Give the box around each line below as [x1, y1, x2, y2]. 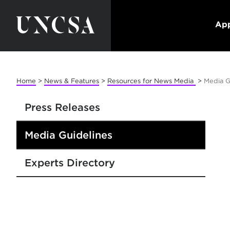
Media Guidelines [25, 129, 112, 141]
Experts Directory [25, 157, 115, 169]
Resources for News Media [107, 77, 196, 85]
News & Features [44, 77, 99, 85]
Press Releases [25, 101, 100, 113]
